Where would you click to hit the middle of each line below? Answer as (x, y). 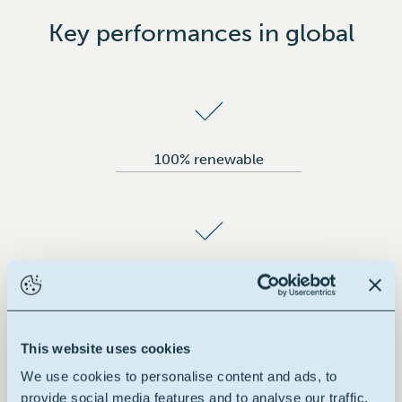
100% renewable (209, 159)
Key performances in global (201, 32)
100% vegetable (209, 279)
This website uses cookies (106, 348)
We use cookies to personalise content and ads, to (179, 376)
